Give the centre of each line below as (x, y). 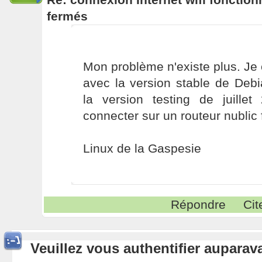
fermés (67, 16)
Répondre (199, 204)
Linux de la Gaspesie (142, 148)
